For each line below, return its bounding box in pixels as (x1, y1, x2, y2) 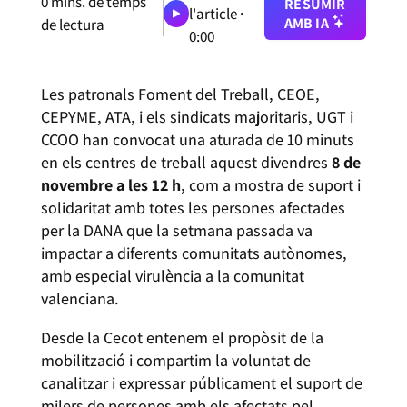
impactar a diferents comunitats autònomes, (40, 242, 347, 263)
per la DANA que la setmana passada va (40, 219, 313, 241)
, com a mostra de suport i (180, 174, 361, 195)
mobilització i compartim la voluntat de (40, 349, 311, 371)
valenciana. (40, 287, 119, 309)
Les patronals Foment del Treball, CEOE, (40, 83, 320, 104)
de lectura (40, 15, 104, 35)
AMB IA (283, 14, 333, 34)
